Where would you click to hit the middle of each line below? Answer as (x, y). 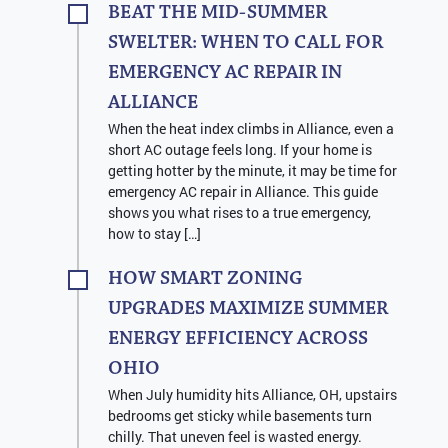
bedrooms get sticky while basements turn (240, 416)
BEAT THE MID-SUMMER (217, 13)
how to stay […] (154, 234)
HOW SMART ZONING (205, 279)
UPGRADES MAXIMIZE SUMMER (248, 309)
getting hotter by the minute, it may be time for (252, 171)
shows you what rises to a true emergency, (239, 213)
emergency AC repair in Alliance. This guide (243, 192)
